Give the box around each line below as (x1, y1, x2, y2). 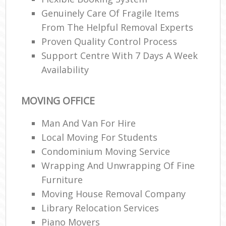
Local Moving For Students (41, 131, 158, 143)
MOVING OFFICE (21, 94, 95, 108)
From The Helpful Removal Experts (41, 21, 194, 34)
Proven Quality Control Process (41, 35, 178, 48)
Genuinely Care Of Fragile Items (41, 7, 180, 20)
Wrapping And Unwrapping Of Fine (41, 159, 195, 172)
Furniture (41, 173, 83, 186)
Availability (41, 64, 89, 76)
